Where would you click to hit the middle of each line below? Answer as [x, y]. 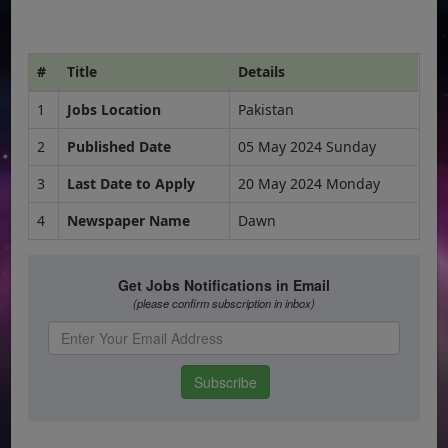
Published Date [119, 146]
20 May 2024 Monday [309, 183]
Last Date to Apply [131, 183]
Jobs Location [114, 109]
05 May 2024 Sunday [307, 146]
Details [262, 71]
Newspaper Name [129, 220]
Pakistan [266, 109]
